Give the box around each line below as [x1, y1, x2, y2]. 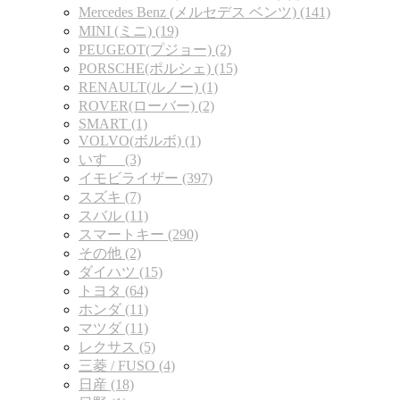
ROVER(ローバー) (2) [79, 98, 214, 114]
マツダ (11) [79, 321, 148, 337]
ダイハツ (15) [79, 264, 162, 280]
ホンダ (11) [79, 302, 148, 318]
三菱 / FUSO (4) [79, 358, 175, 374]
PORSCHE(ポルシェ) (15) [79, 61, 237, 77]
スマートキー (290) [79, 227, 198, 243]
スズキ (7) [79, 189, 141, 205]
